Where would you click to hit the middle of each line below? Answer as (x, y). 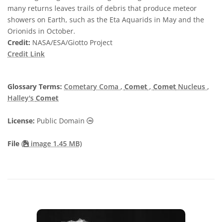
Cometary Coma (92, 87)
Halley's (22, 98)
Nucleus (192, 87)
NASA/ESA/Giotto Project (71, 43)
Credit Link (26, 54)
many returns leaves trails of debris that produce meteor (102, 8)
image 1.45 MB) (55, 144)
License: (21, 121)
